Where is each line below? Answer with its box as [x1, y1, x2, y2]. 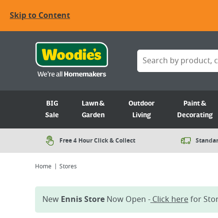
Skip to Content [10, 10, 70, 21]
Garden [82, 111, 105, 119]
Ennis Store [61, 194, 105, 205]
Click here [150, 194, 188, 205]
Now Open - [105, 194, 150, 205]
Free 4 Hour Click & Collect [59, 136, 135, 145]
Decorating [177, 111, 213, 119]
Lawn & [82, 100, 105, 108]
